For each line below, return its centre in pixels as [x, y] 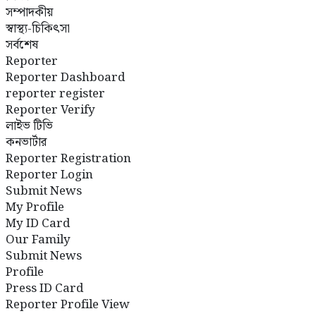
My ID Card [38, 224]
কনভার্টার [26, 142]
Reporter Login [49, 175]
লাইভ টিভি [29, 126]
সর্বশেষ [22, 45]
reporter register [55, 94]
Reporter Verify [50, 110]
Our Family [38, 240]
